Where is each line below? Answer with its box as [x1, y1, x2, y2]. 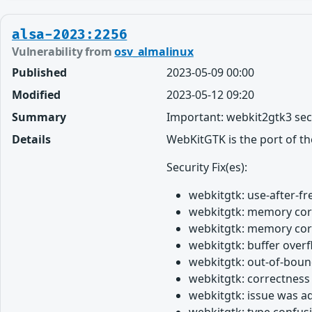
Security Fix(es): [166, 159, 248, 175]
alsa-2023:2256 [12, 26, 127, 43]
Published [12, 64, 67, 80]
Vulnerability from [12, 43, 115, 59]
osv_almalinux [114, 43, 194, 59]
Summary [12, 109, 66, 125]
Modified [12, 86, 61, 102]
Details [12, 131, 51, 147]
